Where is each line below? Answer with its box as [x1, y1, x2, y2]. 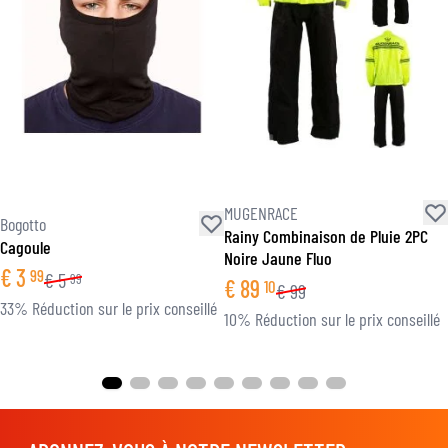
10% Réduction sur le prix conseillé [224, 308, 440, 330]
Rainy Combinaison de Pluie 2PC [224, 225, 428, 247]
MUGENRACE [224, 201, 298, 224]
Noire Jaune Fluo [224, 247, 332, 269]
